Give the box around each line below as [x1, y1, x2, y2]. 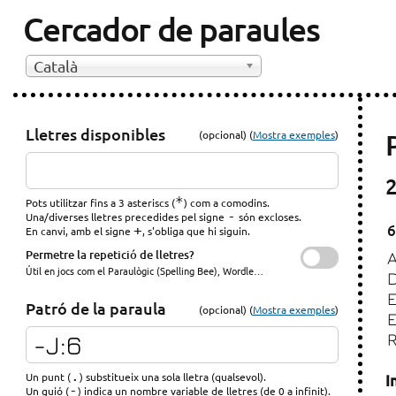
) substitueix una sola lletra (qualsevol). [80, 369, 267, 385]
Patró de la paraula [26, 298, 167, 319]
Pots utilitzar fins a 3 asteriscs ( [26, 194, 176, 209]
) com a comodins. [184, 194, 270, 209]
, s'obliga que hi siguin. [142, 223, 251, 238]
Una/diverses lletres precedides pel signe [26, 209, 228, 224]
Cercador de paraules [22, 8, 320, 49]
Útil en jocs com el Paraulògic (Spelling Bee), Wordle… [26, 263, 264, 278]
